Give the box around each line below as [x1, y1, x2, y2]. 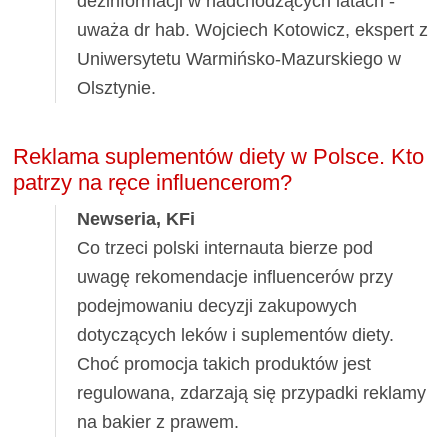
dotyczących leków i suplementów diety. [77, 324, 395, 345]
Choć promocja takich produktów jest [77, 353, 372, 374]
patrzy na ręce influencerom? [13, 170, 293, 196]
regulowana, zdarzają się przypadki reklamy [77, 382, 427, 403]
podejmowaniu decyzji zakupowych [77, 295, 358, 316]
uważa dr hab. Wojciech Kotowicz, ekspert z [77, 19, 429, 40]
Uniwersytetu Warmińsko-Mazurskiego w [77, 48, 402, 69]
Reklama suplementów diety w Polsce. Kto [13, 144, 425, 170]
